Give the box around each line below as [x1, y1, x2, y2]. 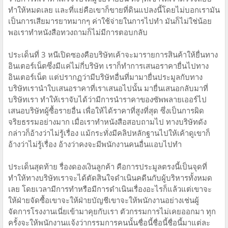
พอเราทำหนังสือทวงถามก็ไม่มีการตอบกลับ [8, 27, 148, 38]
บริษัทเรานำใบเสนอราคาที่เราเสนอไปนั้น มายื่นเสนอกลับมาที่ [8, 83, 208, 94]
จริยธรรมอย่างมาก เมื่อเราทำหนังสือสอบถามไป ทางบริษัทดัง [8, 117, 207, 127]
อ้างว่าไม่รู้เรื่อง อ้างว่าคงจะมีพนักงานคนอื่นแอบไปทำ [8, 139, 182, 150]
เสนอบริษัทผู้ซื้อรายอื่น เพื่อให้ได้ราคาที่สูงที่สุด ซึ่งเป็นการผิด [8, 105, 204, 116]
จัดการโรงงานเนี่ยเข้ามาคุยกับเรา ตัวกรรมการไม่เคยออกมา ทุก [8, 206, 216, 217]
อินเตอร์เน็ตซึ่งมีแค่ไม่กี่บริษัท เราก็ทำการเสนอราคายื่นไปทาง [8, 61, 209, 71]
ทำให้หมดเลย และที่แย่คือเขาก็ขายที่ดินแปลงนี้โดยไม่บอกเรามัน [8, 5, 220, 15]
